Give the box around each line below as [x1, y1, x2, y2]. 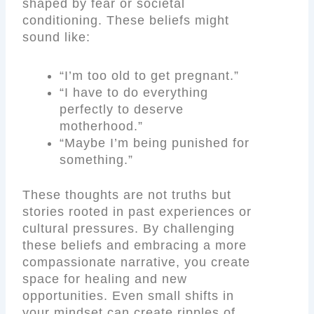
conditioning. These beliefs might [22, 13, 230, 27]
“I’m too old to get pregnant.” [59, 68, 239, 83]
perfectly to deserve [59, 102, 184, 116]
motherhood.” [59, 118, 143, 133]
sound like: [22, 29, 91, 44]
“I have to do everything [59, 85, 208, 100]
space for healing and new [22, 271, 188, 286]
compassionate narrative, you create [22, 254, 251, 269]
